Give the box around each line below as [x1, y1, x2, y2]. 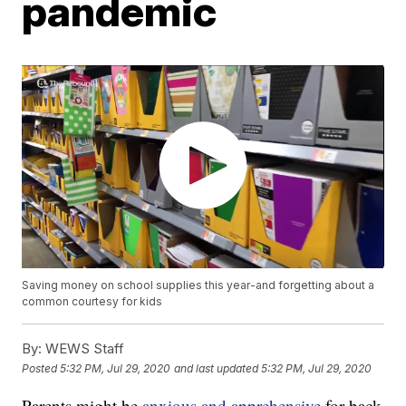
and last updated [174, 361, 259, 375]
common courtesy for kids [22, 295, 163, 309]
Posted [22, 361, 61, 375]
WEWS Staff [42, 340, 125, 358]
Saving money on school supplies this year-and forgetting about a [22, 278, 375, 293]
